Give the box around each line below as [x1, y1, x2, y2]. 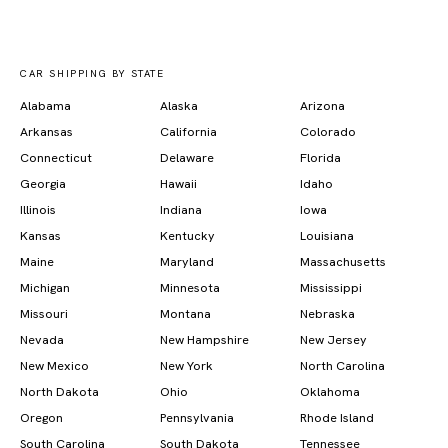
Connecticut [20, 149, 92, 166]
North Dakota [20, 383, 99, 400]
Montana [160, 305, 211, 322]
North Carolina [300, 357, 385, 374]
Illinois [20, 201, 56, 218]
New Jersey [300, 331, 367, 348]
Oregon [20, 409, 63, 426]
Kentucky [160, 227, 215, 244]
